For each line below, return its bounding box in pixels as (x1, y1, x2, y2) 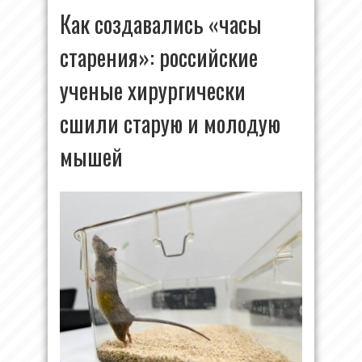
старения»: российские (60, 40, 258, 74)
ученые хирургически (60, 74, 246, 107)
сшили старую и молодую (60, 107, 280, 140)
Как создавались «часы (60, 7, 262, 40)
